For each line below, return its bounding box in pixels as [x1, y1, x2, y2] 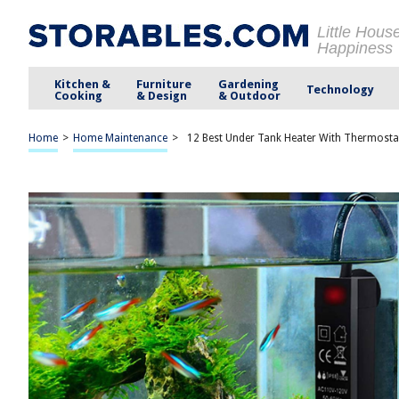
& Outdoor [217, 88, 281, 102]
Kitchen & [54, 77, 111, 91]
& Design [136, 88, 188, 102]
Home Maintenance [73, 132, 167, 144]
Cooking [54, 88, 103, 102]
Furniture [136, 77, 192, 91]
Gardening [217, 77, 279, 91]
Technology [305, 83, 374, 96]
